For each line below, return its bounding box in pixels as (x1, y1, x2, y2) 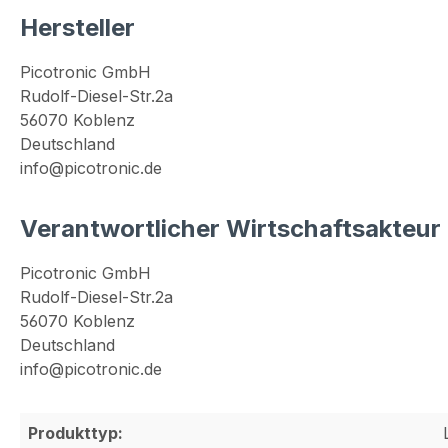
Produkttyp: (28, 423, 123, 444)
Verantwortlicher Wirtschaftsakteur (20, 214, 441, 244)
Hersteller (20, 13, 135, 43)
